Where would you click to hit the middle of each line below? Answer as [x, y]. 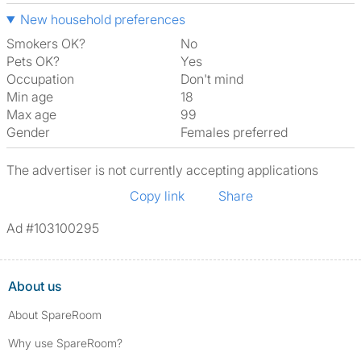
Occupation [40, 79]
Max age [31, 114]
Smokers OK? [46, 44]
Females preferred [237, 132]
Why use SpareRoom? [65, 343]
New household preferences [102, 19]
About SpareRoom [55, 315]
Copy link [157, 196]
